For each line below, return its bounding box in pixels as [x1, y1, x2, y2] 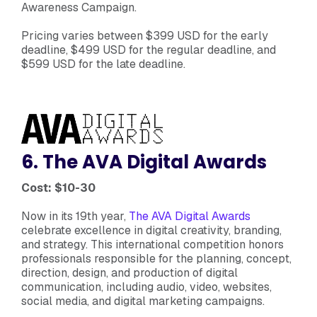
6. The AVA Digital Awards [21, 149, 267, 175]
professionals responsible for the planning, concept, [21, 250, 292, 266]
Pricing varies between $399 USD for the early [21, 28, 268, 43]
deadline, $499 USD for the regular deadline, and [21, 42, 276, 57]
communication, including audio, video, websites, [21, 279, 272, 294]
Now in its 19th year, [21, 208, 129, 224]
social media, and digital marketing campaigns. [21, 293, 265, 309]
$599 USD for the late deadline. [21, 56, 188, 71]
